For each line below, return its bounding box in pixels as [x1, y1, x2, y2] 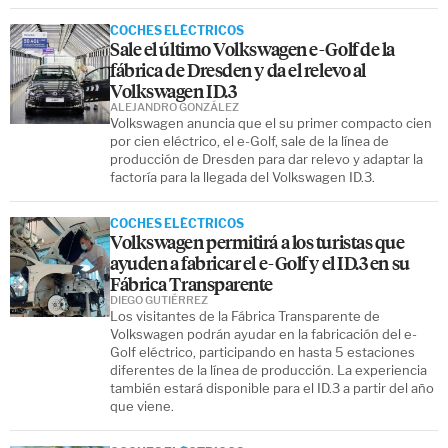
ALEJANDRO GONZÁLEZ [110, 99, 239, 114]
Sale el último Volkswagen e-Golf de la [110, 35, 395, 61]
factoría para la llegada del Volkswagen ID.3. [110, 168, 375, 185]
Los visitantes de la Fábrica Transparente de [110, 307, 380, 324]
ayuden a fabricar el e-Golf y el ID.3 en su [110, 249, 410, 275]
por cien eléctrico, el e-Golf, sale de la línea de [110, 132, 389, 149]
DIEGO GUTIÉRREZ [110, 292, 208, 307]
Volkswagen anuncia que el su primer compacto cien [110, 114, 432, 131]
